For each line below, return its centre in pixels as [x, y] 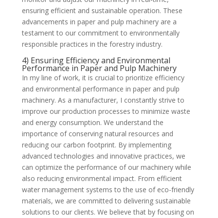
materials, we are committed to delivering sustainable [106, 200]
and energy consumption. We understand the [92, 122]
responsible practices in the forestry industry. [92, 44]
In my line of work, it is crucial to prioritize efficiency [103, 77]
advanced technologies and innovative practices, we [103, 156]
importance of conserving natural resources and [97, 133]
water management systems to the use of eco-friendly [108, 189]
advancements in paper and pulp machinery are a [99, 21]
